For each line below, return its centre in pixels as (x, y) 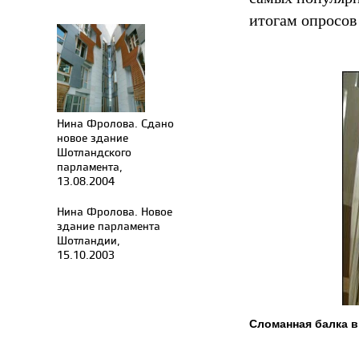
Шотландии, (89, 240)
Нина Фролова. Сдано (115, 123)
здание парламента (109, 226)
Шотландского (94, 152)
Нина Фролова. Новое (115, 211)
